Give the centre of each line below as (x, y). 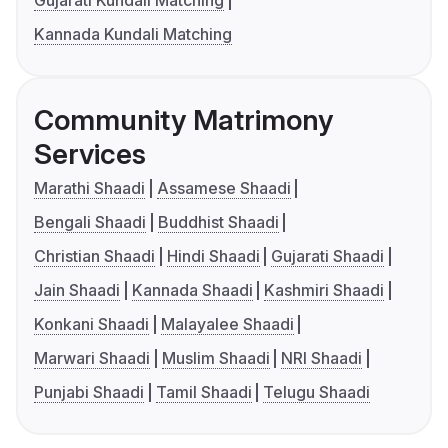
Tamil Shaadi (203, 392)
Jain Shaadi (77, 290)
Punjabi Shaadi (89, 392)
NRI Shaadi (322, 358)
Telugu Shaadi (317, 392)
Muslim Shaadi (215, 358)
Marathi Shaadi (89, 188)
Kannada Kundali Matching (133, 34)
